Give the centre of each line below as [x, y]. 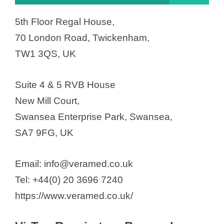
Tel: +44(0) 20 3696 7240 [69, 180]
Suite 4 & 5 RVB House [65, 84]
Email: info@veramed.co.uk [74, 164]
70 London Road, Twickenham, [82, 37]
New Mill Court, [47, 100]
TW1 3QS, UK [45, 53]
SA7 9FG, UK [44, 132]
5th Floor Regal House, [65, 21]
